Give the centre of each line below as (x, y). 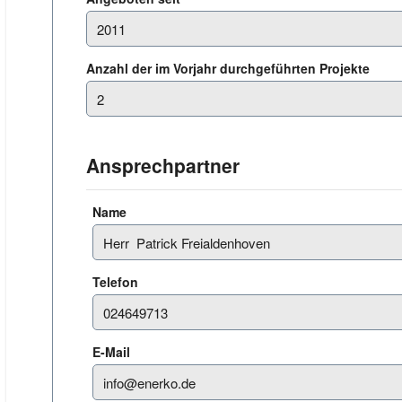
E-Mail (113, 352)
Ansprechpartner (163, 165)
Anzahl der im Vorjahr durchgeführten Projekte (230, 68)
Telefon (117, 282)
